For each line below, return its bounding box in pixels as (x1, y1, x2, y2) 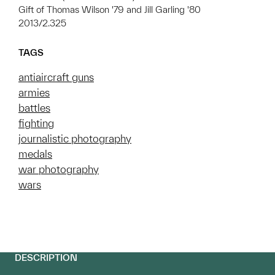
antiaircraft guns (18, 71, 94, 83)
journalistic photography (18, 132, 131, 144)
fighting (18, 117, 54, 129)
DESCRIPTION (15, 252, 77, 263)
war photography (18, 163, 99, 175)
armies (18, 86, 50, 98)
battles (18, 101, 50, 114)
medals (18, 147, 52, 160)
